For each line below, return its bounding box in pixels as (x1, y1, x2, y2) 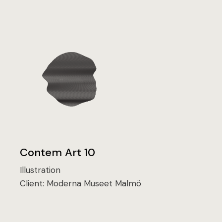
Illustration (20, 165, 61, 176)
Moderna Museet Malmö (47, 178, 142, 189)
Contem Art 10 (20, 145, 96, 160)
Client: (20, 178, 47, 189)
